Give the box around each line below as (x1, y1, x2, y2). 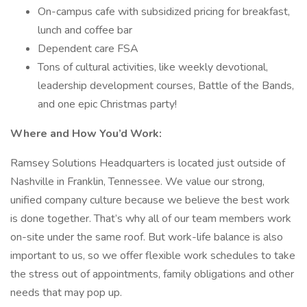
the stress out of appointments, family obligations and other (10, 267, 294, 282)
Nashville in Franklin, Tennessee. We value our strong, (10, 174, 265, 189)
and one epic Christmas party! (38, 97, 177, 112)
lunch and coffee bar (38, 23, 132, 38)
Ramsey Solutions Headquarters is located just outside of (10, 156, 285, 171)
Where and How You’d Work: (10, 126, 162, 141)
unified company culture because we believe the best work (10, 193, 290, 208)
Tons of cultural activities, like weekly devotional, (38, 60, 268, 75)
